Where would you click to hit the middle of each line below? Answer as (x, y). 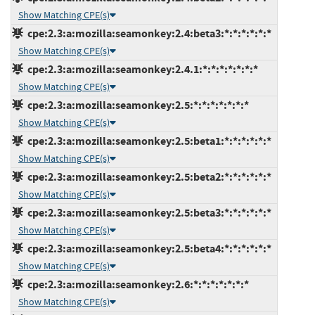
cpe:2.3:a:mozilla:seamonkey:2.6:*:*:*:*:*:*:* (136, 284)
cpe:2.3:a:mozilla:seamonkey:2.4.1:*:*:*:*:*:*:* (141, 69)
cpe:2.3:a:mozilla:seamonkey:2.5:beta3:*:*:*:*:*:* (147, 212)
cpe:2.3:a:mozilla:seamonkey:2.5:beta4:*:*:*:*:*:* (147, 248)
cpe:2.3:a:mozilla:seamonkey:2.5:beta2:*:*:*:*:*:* (147, 176)
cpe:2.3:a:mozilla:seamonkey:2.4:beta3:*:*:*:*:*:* (147, 33)
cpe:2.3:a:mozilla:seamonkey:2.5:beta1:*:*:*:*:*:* (147, 141)
